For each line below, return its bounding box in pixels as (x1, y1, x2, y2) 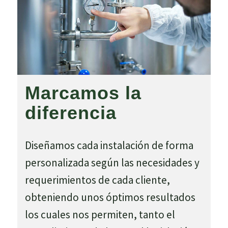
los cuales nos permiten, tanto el (24, 207, 175, 221)
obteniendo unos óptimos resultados (24, 190, 195, 204)
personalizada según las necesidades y (24, 155, 199, 169)
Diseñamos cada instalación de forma (24, 138, 193, 152)
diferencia (24, 102, 117, 123)
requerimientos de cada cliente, (24, 173, 170, 187)
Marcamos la (24, 82, 141, 103)
